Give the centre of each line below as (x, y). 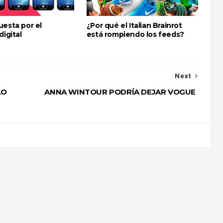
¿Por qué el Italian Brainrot (134, 25)
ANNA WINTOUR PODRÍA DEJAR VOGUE (120, 92)
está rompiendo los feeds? (135, 34)
